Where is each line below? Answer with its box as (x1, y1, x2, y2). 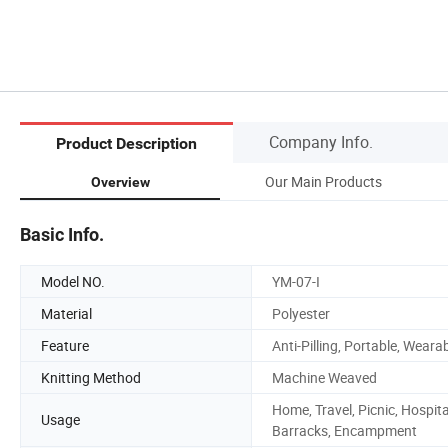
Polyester (272, 303, 330, 323)
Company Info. (269, 130, 373, 153)
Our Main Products (264, 171, 382, 191)
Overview (90, 173, 150, 190)
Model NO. (41, 271, 105, 291)
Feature (41, 335, 89, 355)
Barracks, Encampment (272, 420, 417, 440)
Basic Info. (20, 223, 104, 245)
